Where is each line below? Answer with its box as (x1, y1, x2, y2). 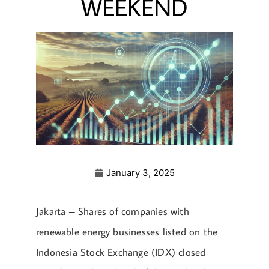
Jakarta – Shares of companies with (36, 205, 189, 219)
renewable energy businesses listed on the (36, 225, 218, 239)
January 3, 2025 (106, 167, 175, 179)
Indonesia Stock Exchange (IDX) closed (36, 246, 206, 259)
